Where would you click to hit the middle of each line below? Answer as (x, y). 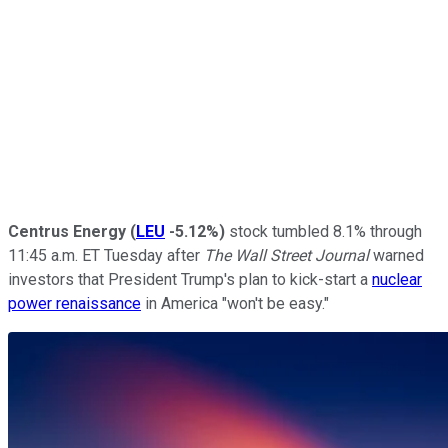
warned (398, 255)
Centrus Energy (69, 231)
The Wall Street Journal (288, 255)
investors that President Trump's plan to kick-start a (190, 279)
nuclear (397, 279)
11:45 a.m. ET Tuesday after (106, 255)
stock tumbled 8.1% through (323, 231)
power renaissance (74, 303)
